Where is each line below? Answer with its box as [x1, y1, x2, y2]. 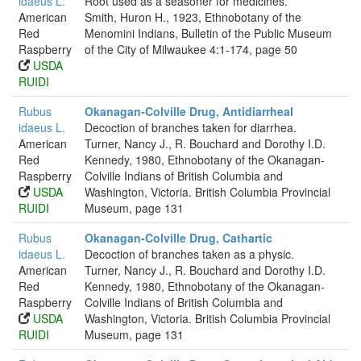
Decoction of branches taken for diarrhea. [85, 119, 297, 135]
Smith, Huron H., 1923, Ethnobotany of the [85, 9, 301, 25]
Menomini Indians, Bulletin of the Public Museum [85, 25, 332, 41]
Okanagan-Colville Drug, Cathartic [85, 230, 272, 246]
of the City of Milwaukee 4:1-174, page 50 [85, 41, 297, 57]
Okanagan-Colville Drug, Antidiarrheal [85, 103, 293, 119]
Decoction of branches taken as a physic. [85, 246, 294, 262]
